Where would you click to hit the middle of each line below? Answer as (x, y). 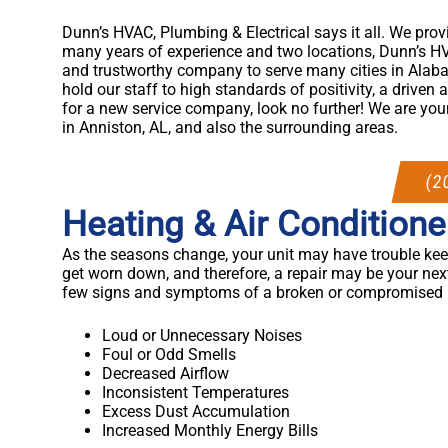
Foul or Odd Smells (169, 354)
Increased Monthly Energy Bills (210, 430)
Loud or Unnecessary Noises (202, 335)
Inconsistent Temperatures (195, 392)
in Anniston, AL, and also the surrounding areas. (230, 127)
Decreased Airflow (165, 373)
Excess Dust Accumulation (196, 411)
